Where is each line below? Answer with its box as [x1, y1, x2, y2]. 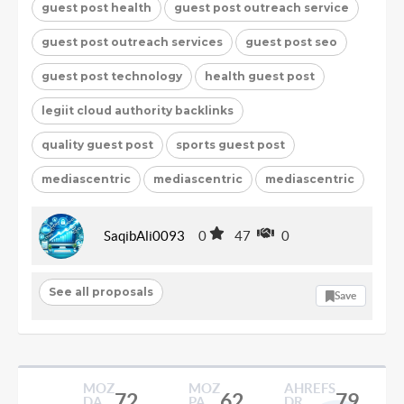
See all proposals [48, 285, 153, 298]
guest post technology [41, 69, 182, 83]
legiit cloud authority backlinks [41, 103, 234, 117]
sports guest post [176, 137, 285, 151]
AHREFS [283, 380, 335, 396]
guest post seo [245, 34, 337, 49]
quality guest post [41, 137, 153, 151]
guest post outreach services [41, 34, 223, 49]
